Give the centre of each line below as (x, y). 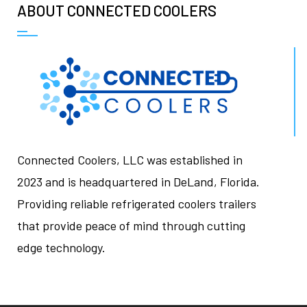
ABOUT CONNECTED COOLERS (117, 11)
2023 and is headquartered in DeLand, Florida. (138, 182)
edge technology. (61, 248)
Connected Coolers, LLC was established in (130, 160)
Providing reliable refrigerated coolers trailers (137, 204)
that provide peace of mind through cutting (131, 226)
